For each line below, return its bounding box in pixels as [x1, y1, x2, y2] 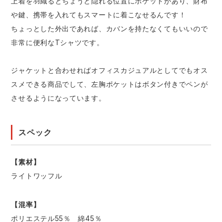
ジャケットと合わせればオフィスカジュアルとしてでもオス [11, 66, 208, 75]
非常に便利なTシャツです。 [11, 38, 104, 47]
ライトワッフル [11, 171, 62, 180]
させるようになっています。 [11, 94, 106, 103]
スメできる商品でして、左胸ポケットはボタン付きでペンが [11, 80, 208, 89]
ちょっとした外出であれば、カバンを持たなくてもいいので [11, 24, 208, 33]
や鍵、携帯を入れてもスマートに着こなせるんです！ [11, 10, 186, 19]
